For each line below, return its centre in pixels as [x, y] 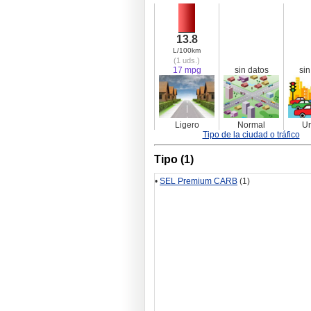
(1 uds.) [187, 61]
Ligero [187, 125]
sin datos [251, 70]
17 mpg [187, 70]
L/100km [187, 51]
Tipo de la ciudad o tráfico [251, 135]
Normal [251, 125]
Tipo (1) [174, 160]
